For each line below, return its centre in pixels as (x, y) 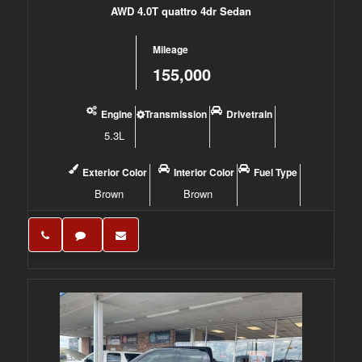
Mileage (170, 49)
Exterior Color (115, 172)
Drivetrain (250, 114)
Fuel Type (276, 172)
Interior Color (204, 172)
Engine (117, 114)
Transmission (176, 114)
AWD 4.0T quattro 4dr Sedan (181, 11)
